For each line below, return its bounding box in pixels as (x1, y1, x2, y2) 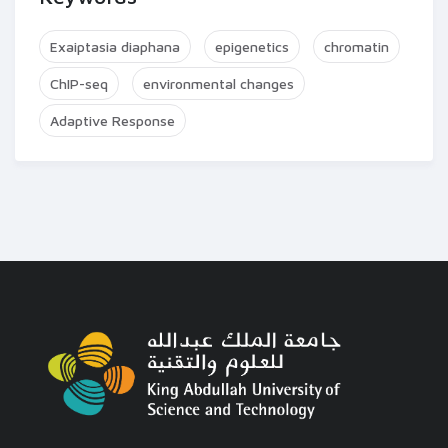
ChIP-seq (50, 75, 108, 92)
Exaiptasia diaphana (50, 38, 180, 55)
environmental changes (143, 75, 294, 92)
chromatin (324, 38, 389, 55)
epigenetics (215, 38, 289, 55)
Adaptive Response (50, 112, 175, 129)
